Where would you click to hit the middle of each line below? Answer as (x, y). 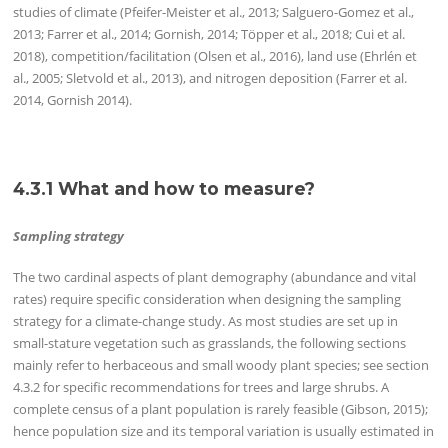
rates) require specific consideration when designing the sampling (207, 299)
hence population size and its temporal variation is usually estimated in (224, 431)
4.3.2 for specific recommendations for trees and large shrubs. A (201, 387)
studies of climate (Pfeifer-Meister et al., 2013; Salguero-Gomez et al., (214, 12)
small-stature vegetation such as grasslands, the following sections (210, 343)
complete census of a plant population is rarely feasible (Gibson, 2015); (221, 409)
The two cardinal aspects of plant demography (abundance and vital (215, 277)
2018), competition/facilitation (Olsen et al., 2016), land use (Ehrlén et (215, 56)
